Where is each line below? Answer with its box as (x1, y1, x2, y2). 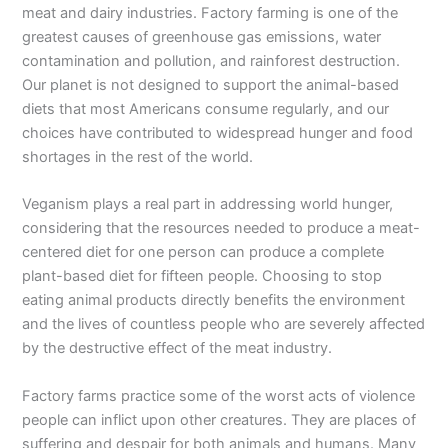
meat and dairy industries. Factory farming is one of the (22, 4, 399, 22)
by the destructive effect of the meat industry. (22, 339, 333, 358)
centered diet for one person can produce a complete (22, 243, 385, 262)
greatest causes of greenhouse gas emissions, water (22, 28, 382, 46)
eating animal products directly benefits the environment (22, 291, 406, 310)
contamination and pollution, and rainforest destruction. (22, 52, 401, 70)
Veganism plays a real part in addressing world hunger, (22, 195, 394, 214)
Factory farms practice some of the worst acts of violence (22, 386, 416, 405)
